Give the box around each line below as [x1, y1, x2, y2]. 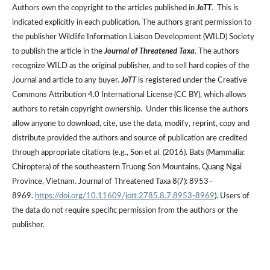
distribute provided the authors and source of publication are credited [11, 134, 247, 142]
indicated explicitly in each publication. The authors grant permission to [11, 18, 251, 27]
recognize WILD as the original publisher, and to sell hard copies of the [11, 61, 250, 70]
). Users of [214, 192, 250, 200]
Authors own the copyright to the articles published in [11, 4, 196, 12]
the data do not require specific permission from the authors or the [11, 206, 238, 215]
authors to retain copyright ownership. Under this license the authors [11, 105, 248, 113]
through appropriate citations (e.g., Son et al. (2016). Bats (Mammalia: [11, 148, 245, 157]
